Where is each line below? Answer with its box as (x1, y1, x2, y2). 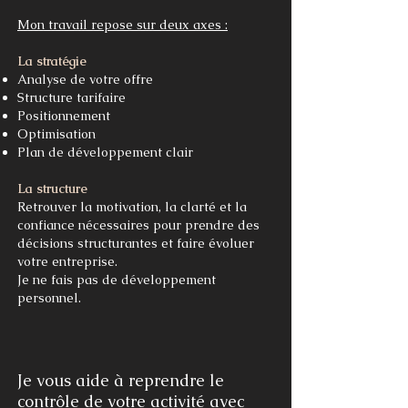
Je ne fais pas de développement (17, 271, 216, 289)
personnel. (17, 290, 81, 307)
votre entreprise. (17, 253, 117, 270)
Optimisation (17, 126, 99, 143)
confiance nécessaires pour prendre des (17, 217, 260, 234)
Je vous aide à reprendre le (17, 370, 224, 392)
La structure (17, 180, 87, 198)
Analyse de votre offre (17, 71, 153, 88)
